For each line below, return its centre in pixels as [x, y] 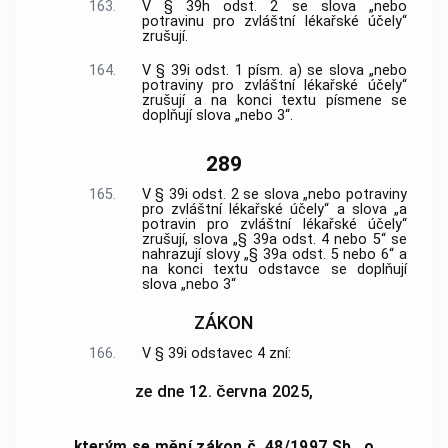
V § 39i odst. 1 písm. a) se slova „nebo [274, 70]
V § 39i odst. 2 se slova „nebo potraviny [274, 195]
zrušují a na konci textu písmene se [274, 100]
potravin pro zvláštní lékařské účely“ [274, 225]
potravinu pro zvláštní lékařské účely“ [274, 21]
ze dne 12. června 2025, [224, 391]
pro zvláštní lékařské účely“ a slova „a [274, 210]
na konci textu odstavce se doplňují [274, 270]
